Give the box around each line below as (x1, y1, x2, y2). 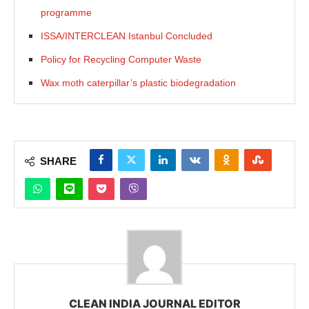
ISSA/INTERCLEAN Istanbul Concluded (41, 30, 212, 41)
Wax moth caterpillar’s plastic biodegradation (41, 77, 236, 88)
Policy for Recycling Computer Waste (41, 53, 201, 65)
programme (41, 6, 92, 18)
